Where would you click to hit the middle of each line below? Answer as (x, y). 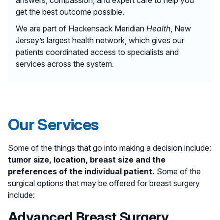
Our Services (53, 124)
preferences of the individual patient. (81, 171)
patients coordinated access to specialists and (97, 52)
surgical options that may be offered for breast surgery (104, 183)
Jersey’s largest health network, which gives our (100, 40)
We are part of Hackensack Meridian (81, 28)
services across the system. (65, 64)
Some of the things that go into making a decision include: (110, 148)
